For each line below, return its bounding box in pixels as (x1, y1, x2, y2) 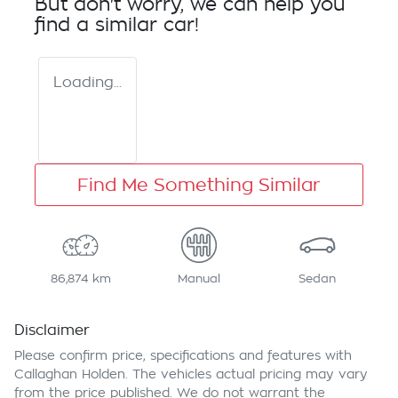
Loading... (53, 76, 122, 91)
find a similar (35, 16, 163, 36)
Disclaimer (14, 323, 90, 338)
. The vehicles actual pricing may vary (125, 368, 368, 381)
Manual (177, 273, 220, 285)
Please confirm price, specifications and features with (14, 349, 352, 362)
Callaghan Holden (14, 368, 125, 381)
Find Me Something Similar (77, 176, 321, 195)
